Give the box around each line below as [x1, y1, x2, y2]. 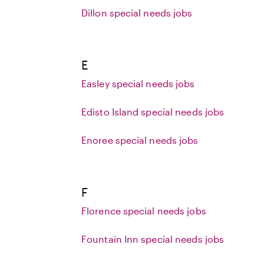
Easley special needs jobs [81, 78, 195, 89]
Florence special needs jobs [81, 205, 206, 216]
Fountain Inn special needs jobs [81, 233, 225, 245]
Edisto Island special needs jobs [81, 106, 225, 117]
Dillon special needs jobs [81, 7, 193, 18]
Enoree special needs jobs [81, 134, 199, 146]
